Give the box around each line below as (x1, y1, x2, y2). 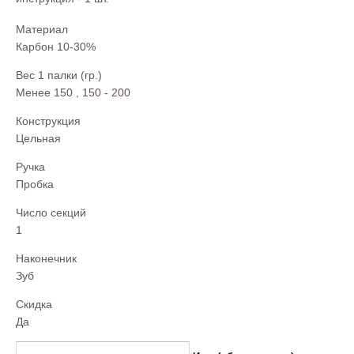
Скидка (16, 297, 52, 311)
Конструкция (16, 114, 81, 127)
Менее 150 (16, 85, 73, 99)
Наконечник (16, 251, 77, 265)
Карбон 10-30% (16, 40, 96, 53)
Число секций (16, 205, 86, 219)
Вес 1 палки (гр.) (16, 68, 102, 81)
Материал (16, 22, 68, 36)
